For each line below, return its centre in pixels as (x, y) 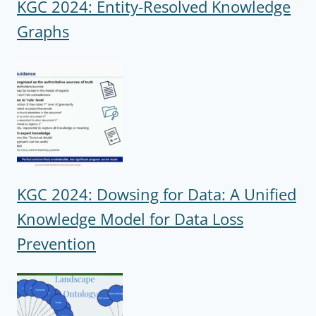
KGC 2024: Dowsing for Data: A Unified (157, 194)
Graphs (43, 31)
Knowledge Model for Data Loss (130, 219)
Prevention (56, 244)
